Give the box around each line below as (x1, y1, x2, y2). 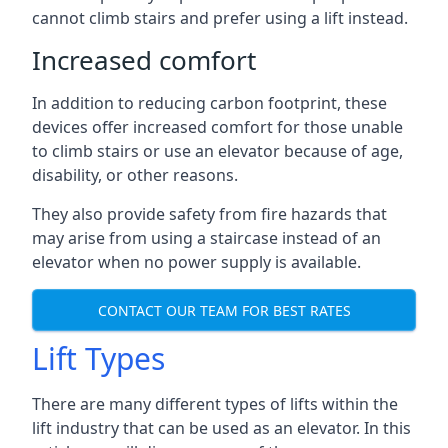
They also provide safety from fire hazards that (32, 203, 387, 225)
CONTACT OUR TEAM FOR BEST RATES (97, 300, 351, 320)
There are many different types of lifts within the (32, 393, 398, 415)
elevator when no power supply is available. (32, 251, 361, 273)
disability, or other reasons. (32, 164, 238, 186)
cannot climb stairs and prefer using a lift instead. (32, 7, 408, 29)
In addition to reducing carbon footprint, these (32, 92, 387, 114)
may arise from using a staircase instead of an (32, 227, 381, 249)
